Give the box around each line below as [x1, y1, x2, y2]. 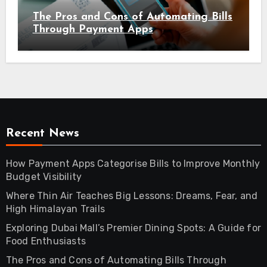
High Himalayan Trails [5, 203, 105, 215]
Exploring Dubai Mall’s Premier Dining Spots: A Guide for [5, 222, 261, 234]
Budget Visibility [5, 171, 82, 183]
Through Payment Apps [32, 24, 153, 36]
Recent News [5, 128, 79, 140]
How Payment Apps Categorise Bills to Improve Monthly [5, 158, 260, 170]
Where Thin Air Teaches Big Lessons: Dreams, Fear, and [5, 190, 258, 202]
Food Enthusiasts [5, 235, 86, 247]
